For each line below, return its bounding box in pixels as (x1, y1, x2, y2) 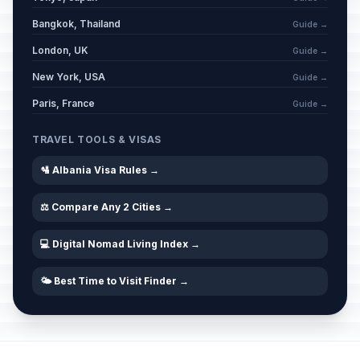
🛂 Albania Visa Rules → (40, 164, 159, 176)
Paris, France (32, 97, 95, 109)
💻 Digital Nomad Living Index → (40, 238, 200, 250)
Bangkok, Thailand (32, 18, 121, 30)
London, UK (32, 44, 88, 56)
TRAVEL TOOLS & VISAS (32, 133, 162, 145)
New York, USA (32, 71, 105, 83)
